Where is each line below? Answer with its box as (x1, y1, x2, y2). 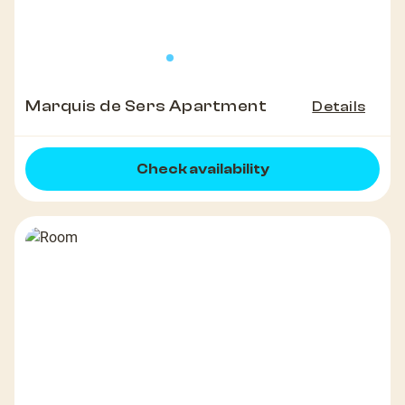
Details (312, 99, 365, 116)
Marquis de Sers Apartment (25, 97, 268, 117)
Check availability (136, 161, 269, 178)
